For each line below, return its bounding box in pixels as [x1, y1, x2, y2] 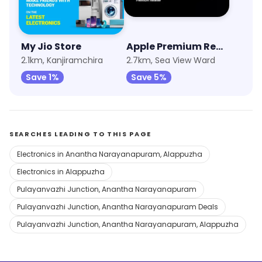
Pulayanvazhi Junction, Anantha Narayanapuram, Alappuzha [17, 219, 239, 229]
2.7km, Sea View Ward [126, 54, 215, 66]
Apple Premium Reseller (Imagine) [216, 40, 223, 53]
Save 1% [26, 71, 59, 83]
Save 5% [131, 71, 167, 83]
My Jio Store [21, 40, 81, 53]
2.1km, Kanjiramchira [21, 54, 103, 66]
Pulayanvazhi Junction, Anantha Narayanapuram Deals [17, 202, 218, 212]
